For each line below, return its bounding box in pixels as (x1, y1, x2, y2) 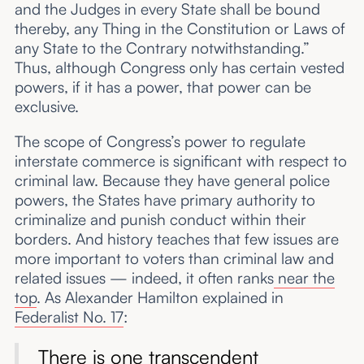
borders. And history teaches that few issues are (14, 229, 339, 249)
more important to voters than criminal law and (14, 249, 334, 269)
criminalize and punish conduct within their (14, 210, 306, 230)
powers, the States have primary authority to (14, 190, 315, 210)
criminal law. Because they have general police (14, 171, 330, 191)
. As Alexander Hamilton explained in (36, 288, 284, 308)
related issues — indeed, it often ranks (14, 268, 274, 288)
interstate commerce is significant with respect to (14, 151, 347, 171)
